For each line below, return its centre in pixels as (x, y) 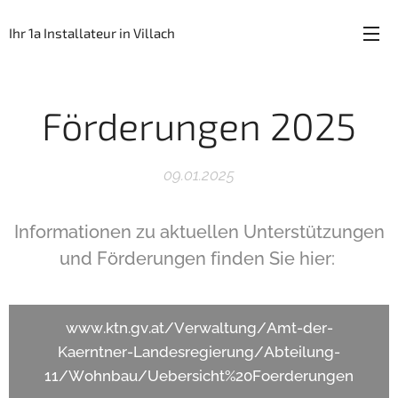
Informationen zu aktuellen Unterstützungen (199, 232)
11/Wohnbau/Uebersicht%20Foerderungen (199, 376)
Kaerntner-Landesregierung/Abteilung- (199, 352)
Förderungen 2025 (199, 125)
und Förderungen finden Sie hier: (199, 259)
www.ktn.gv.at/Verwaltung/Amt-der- (199, 328)
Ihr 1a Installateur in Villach (92, 33)
